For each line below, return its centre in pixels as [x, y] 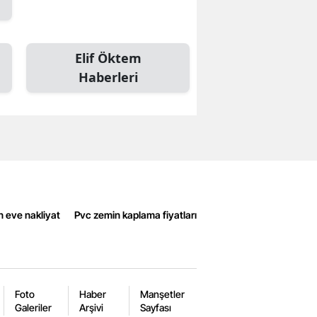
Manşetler [162, 294]
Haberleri [108, 77]
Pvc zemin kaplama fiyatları [136, 214]
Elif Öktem [108, 58]
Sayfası [155, 308]
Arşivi [92, 308]
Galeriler [33, 308]
